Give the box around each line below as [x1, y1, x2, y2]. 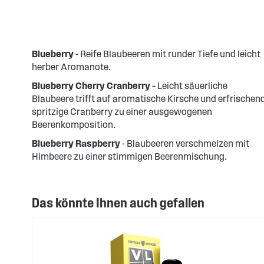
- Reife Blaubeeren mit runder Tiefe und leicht [73, 49, 260, 59]
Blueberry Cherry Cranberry [31, 81, 150, 91]
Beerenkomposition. [31, 120, 115, 130]
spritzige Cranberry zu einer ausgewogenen [31, 107, 212, 117]
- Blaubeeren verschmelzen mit [120, 138, 249, 148]
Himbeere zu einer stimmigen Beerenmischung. [31, 151, 227, 161]
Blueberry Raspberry [31, 138, 120, 148]
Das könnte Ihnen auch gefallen [31, 196, 204, 210]
